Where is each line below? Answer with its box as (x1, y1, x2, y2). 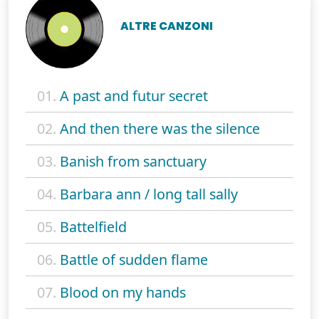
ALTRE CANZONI (120, 19, 214, 34)
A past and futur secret (60, 85, 208, 105)
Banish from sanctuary (60, 151, 206, 171)
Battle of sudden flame (60, 249, 208, 269)
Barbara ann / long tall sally (60, 184, 238, 204)
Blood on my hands (60, 282, 186, 302)
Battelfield (60, 216, 127, 236)
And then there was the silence (60, 118, 260, 138)
